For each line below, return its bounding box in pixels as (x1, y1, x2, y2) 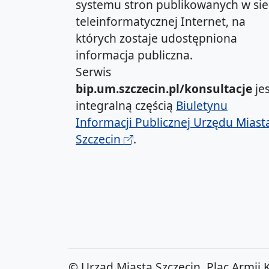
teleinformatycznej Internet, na (76, 13, 246, 30)
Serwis (76, 64, 111, 80)
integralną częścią (76, 97, 176, 114)
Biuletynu (176, 97, 228, 114)
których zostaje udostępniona (76, 30, 237, 47)
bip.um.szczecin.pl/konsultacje (76, 80, 252, 97)
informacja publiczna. (76, 47, 193, 64)
